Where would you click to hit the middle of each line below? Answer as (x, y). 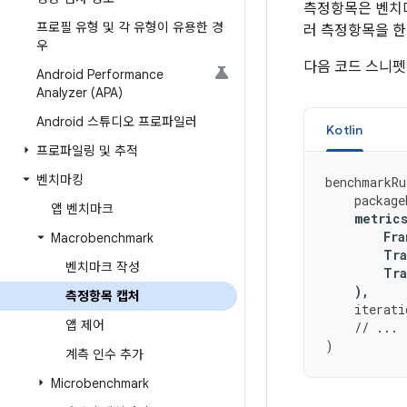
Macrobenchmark (102, 238)
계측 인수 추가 (104, 354)
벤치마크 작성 (103, 267)
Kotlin (345, 130)
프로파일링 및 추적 (87, 151)
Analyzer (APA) (79, 93)
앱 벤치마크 (82, 209)
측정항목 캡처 (103, 296)
